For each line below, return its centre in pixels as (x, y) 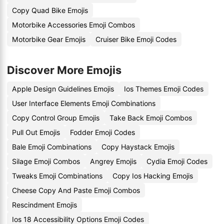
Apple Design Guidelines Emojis (63, 89)
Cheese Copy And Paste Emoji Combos (76, 190)
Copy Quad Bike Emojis (50, 10)
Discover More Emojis (64, 70)
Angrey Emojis (113, 161)
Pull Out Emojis (36, 132)
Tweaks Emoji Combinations (57, 176)
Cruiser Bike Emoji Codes (136, 39)
